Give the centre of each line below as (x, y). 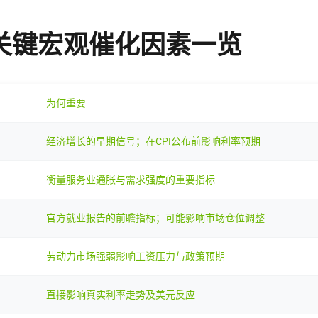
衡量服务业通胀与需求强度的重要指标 (131, 179)
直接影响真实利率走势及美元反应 (121, 294)
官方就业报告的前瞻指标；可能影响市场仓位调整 (155, 218)
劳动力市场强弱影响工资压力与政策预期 (136, 256)
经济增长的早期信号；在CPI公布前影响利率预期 (153, 141)
